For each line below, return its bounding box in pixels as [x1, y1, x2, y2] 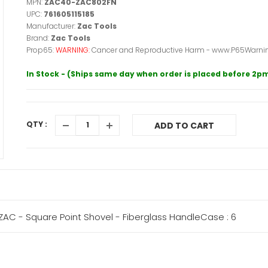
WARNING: [56, 45, 92, 55]
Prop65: [26, 45, 56, 55]
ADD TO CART [154, 120, 214, 132]
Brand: [26, 33, 51, 43]
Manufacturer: [26, 21, 77, 31]
